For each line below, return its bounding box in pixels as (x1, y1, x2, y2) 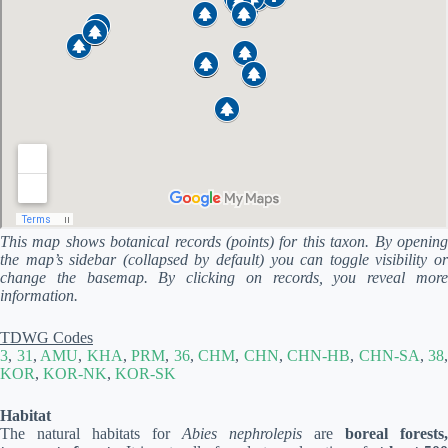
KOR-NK (43, 365, 107, 382)
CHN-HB (287, 347, 350, 364)
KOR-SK (115, 365, 176, 382)
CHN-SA (358, 347, 420, 364)
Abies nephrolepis (182, 425, 302, 442)
